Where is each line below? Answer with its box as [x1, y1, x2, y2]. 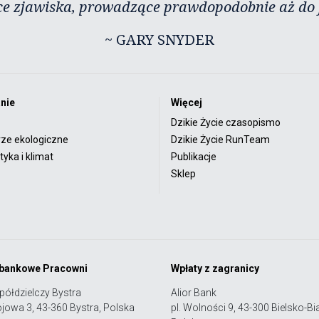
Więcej [171, 96, 202, 108]
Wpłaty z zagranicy [171, 262, 259, 274]
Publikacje [171, 150, 216, 162]
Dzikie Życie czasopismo [171, 116, 281, 128]
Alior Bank [171, 286, 216, 298]
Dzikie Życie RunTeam [171, 133, 270, 145]
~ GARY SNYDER [105, 29, 214, 49]
